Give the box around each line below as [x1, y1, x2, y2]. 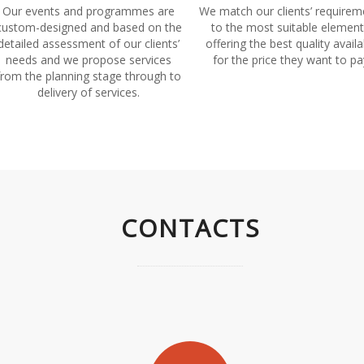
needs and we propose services [6, 52, 171, 67]
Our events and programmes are [2, 3, 175, 19]
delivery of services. [37, 84, 140, 100]
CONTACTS [120, 211, 260, 245]
